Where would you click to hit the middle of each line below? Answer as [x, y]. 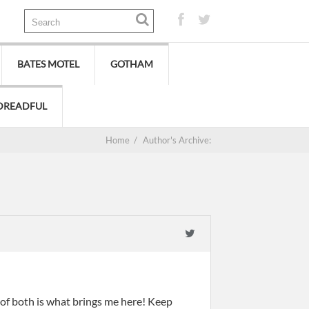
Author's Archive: [177, 140]
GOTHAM [132, 64]
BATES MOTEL [48, 64]
